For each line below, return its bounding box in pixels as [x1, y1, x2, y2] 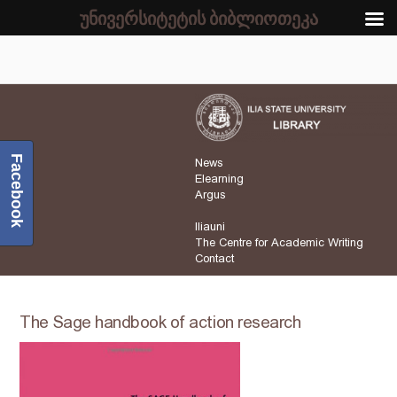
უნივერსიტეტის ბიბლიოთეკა [79, 6, 318, 29]
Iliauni [195, 220, 225, 234]
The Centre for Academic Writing [195, 236, 363, 250]
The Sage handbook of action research [19, 312, 301, 333]
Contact [195, 252, 234, 266]
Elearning [195, 172, 244, 186]
